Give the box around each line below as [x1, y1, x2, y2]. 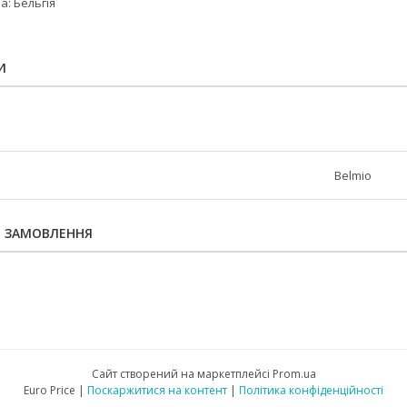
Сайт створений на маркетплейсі [91, 366, 273, 382]
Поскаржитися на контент [87, 382, 227, 398]
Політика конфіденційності [239, 382, 383, 398]
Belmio [334, 167, 372, 184]
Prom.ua [272, 366, 316, 382]
